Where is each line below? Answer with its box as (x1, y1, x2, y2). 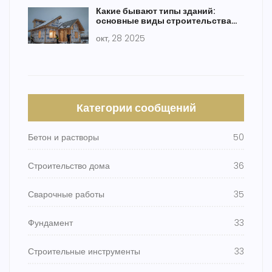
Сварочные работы (28, 188, 104, 201)
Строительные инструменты (28, 245, 140, 258)
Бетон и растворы (28, 131, 99, 144)
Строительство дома (28, 160, 110, 172)
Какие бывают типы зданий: (96, 5, 216, 18)
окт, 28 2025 (96, 32, 145, 45)
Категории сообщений (76, 100, 196, 116)
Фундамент (28, 217, 73, 229)
